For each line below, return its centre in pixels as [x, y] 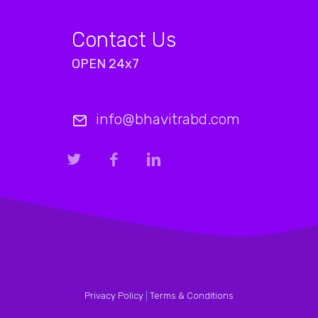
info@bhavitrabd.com [168, 119]
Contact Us [124, 40]
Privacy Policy [114, 296]
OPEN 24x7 [105, 64]
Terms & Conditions [192, 296]
